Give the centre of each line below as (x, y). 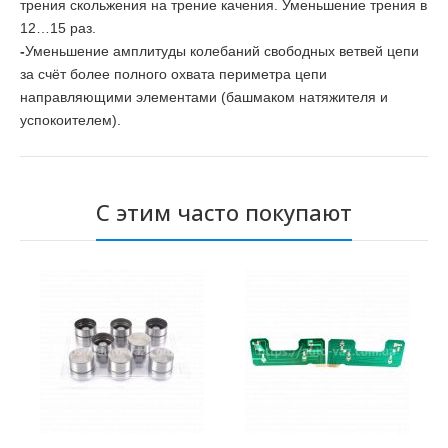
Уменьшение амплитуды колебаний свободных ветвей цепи (222, 51)
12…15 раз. (58, 28)
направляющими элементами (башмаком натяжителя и (204, 97)
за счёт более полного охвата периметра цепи (173, 74)
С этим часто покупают (224, 212)
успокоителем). (70, 120)
